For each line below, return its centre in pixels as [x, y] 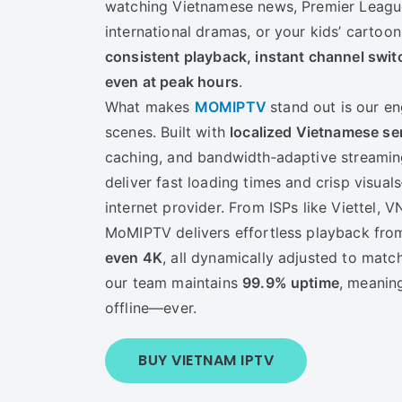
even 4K [134, 258]
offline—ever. [151, 308]
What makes [150, 107]
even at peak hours [172, 82]
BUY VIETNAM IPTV [206, 360]
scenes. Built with [168, 132]
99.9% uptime [291, 283]
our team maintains [174, 283]
